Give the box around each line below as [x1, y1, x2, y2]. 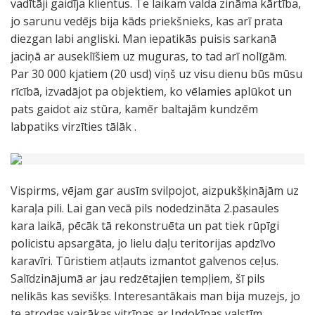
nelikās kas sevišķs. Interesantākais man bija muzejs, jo [11, 288, 300, 304]
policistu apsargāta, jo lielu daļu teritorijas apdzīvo [11, 236, 276, 251]
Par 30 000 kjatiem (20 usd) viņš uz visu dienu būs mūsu [11, 66, 302, 82]
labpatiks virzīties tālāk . [11, 119, 136, 134]
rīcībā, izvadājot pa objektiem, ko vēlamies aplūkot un [11, 84, 292, 99]
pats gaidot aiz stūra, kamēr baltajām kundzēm [11, 101, 258, 117]
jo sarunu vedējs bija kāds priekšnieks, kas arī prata [11, 13, 283, 29]
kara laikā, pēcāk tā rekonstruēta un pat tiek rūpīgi [11, 218, 279, 233]
